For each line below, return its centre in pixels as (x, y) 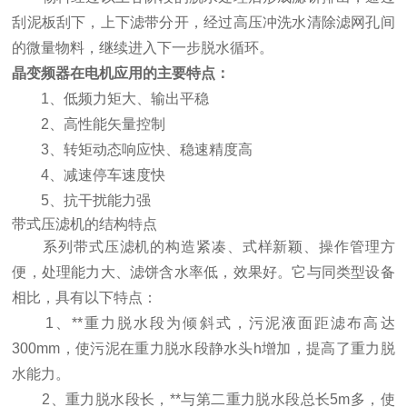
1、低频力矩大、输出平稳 (111, 99)
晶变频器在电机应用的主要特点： (121, 74)
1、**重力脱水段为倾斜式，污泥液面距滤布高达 (203, 323)
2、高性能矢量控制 (89, 124)
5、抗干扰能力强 (82, 201)
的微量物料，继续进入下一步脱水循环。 (143, 48)
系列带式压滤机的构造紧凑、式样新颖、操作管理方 (203, 247)
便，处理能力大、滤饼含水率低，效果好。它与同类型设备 (203, 273)
